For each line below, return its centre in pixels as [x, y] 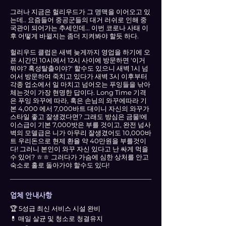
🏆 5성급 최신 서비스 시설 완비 [55, 208]
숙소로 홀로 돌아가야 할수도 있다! [60, 165]
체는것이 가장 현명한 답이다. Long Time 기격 [78, 92]
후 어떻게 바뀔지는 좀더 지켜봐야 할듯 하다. [74, 36]
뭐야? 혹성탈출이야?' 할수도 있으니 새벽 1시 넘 [79, 68]
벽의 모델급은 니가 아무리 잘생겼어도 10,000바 [81, 133]
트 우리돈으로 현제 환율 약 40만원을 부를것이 [78, 141]
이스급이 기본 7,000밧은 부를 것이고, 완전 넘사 [80, 125]
